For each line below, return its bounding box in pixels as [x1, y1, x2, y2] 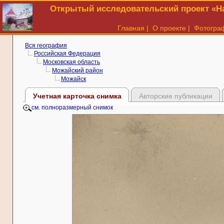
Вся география [25, 42, 67, 48]
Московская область [43, 59, 100, 65]
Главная [117, 24, 144, 32]
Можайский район [52, 67, 103, 73]
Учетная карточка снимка [32, 91, 121, 100]
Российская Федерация [34, 50, 100, 56]
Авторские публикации [138, 91, 212, 100]
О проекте [152, 24, 186, 32]
